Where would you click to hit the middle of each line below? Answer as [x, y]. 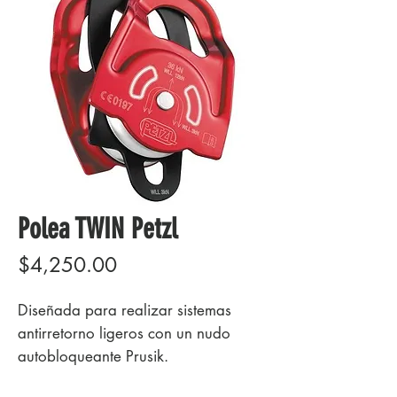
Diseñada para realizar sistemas [125, 310]
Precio [143, 264]
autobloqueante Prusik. [93, 356]
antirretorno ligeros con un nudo [124, 333]
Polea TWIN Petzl [97, 229]
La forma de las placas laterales [123, 379]
